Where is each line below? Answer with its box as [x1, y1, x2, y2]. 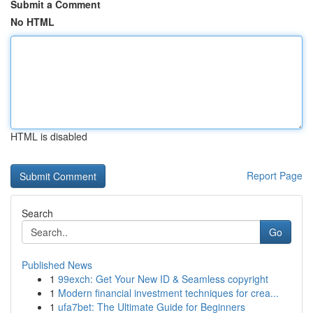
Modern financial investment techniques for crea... [58, 286, 279, 300]
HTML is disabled [10, 129, 87, 143]
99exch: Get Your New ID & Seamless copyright [58, 272, 268, 286]
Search [22, 206, 53, 220]
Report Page [247, 168, 303, 182]
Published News [22, 258, 92, 272]
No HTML [10, 15, 54, 29]
